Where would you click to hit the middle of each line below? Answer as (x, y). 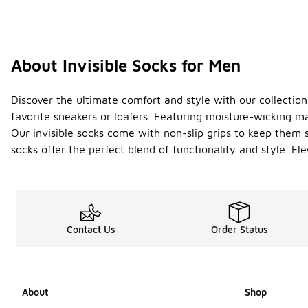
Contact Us (91, 230)
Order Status (239, 230)
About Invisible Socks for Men (126, 66)
